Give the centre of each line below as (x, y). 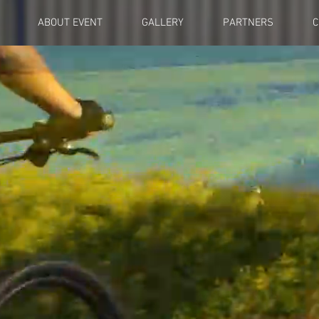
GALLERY (162, 23)
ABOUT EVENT (70, 23)
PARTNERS (248, 23)
